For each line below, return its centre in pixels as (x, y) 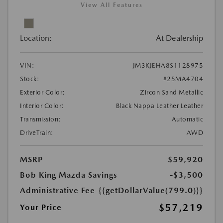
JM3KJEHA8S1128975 (168, 65)
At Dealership (179, 38)
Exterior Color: (43, 92)
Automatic (187, 119)
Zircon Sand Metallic (171, 92)
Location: (36, 38)
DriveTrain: (37, 133)
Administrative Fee (57, 190)
